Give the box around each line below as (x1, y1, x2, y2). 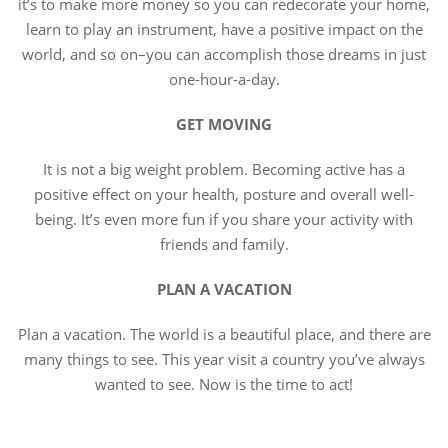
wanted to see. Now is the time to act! (95, 374, 353, 394)
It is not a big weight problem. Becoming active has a (43, 159, 405, 179)
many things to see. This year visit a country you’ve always (23, 349, 425, 369)
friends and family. (159, 234, 289, 254)
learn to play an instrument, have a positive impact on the (25, 19, 423, 39)
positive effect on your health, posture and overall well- (34, 184, 414, 204)
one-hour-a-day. (168, 69, 280, 89)
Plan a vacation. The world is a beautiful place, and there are (17, 324, 431, 344)
